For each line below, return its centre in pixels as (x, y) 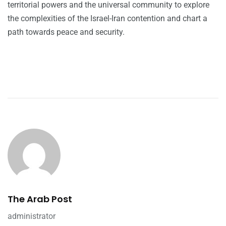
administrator (32, 216)
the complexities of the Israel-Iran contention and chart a (107, 19)
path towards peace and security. (66, 32)
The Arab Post (40, 199)
